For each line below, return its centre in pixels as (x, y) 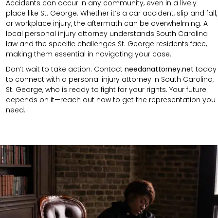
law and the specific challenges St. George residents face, (106, 44)
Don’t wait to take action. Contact (65, 69)
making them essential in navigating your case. (89, 54)
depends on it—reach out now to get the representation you (111, 100)
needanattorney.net (159, 69)
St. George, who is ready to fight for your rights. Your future (106, 89)
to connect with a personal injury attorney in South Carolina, (110, 79)
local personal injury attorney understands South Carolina (107, 33)
